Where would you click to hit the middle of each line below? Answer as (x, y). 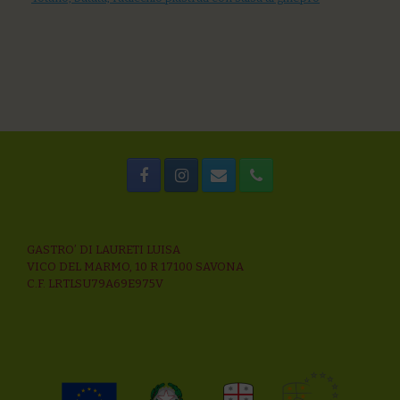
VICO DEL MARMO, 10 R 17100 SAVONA (135, 267)
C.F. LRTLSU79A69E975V (95, 283)
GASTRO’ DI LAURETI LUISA (104, 250)
